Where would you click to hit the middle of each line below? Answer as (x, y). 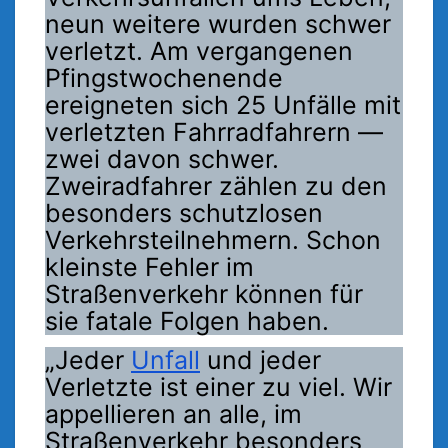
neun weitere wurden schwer (218, 23)
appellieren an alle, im (173, 414)
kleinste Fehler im (149, 266)
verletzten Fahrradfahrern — (214, 131)
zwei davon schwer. (162, 158)
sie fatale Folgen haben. (187, 320)
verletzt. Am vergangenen (199, 50)
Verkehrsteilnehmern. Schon (213, 239)
